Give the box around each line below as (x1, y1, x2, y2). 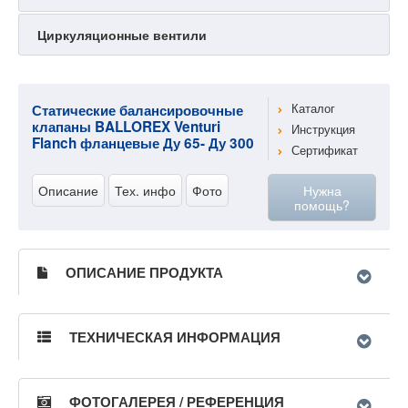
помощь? (294, 195, 350, 214)
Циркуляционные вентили (37, 25, 207, 44)
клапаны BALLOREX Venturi (32, 116, 220, 137)
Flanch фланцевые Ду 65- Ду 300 (32, 132, 254, 153)
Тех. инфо (115, 180, 176, 199)
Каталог (291, 99, 335, 117)
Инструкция (291, 120, 355, 138)
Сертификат (291, 141, 358, 158)
